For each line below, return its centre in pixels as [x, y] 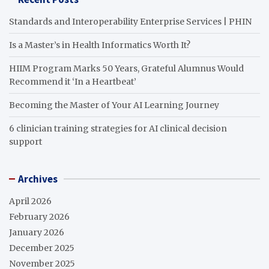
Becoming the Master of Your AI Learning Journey [114, 105]
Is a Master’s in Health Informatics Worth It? [100, 45]
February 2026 [39, 216]
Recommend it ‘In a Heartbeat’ [73, 81]
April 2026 [30, 201]
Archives [38, 179]
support [26, 141]
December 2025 [42, 248]
